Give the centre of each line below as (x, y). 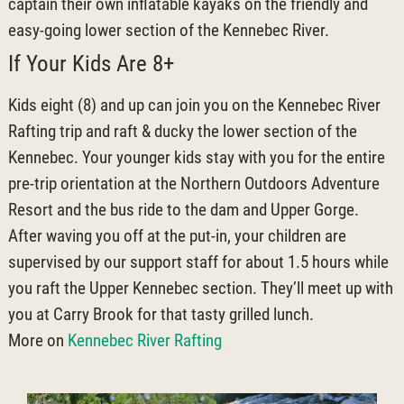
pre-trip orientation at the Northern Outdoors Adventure (193, 183)
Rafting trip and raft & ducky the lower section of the (182, 131)
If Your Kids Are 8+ (91, 63)
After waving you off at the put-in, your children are (177, 235)
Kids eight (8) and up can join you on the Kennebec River (194, 105)
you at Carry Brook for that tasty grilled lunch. (161, 314)
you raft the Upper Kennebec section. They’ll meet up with (200, 288)
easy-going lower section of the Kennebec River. (168, 30)
